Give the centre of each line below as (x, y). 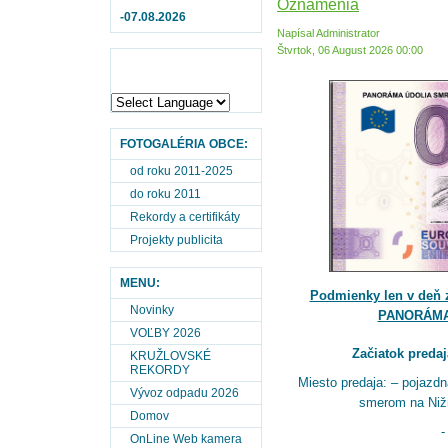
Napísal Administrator (330, 33)
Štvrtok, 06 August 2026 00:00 (350, 50)
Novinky (152, 310)
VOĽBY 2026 (165, 333)
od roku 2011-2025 (181, 171)
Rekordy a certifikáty (185, 217)
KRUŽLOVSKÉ (170, 356)
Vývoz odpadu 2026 (184, 393)
